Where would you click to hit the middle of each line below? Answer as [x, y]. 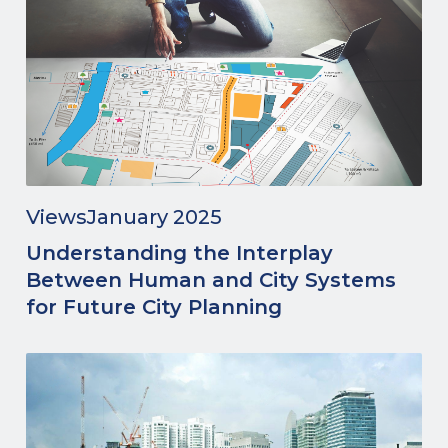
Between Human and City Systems [211, 280]
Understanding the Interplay [179, 253]
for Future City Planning [154, 307]
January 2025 [154, 217]
